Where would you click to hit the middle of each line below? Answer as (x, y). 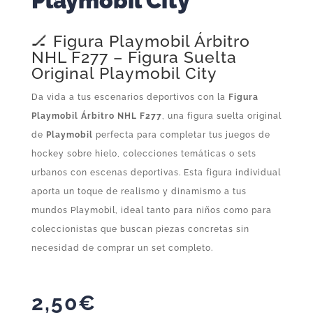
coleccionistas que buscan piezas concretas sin (140, 230)
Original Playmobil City (124, 73)
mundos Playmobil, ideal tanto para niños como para (151, 211)
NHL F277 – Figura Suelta (134, 57)
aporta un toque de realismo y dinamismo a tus (139, 192)
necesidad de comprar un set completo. (122, 248)
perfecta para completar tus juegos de (181, 135)
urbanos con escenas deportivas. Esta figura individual (156, 173)
